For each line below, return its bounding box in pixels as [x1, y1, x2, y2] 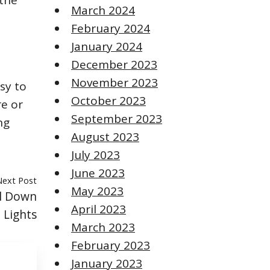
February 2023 [71, 237, 150, 254]
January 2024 [71, 39, 142, 55]
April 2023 [71, 201, 126, 218]
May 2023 [71, 183, 124, 199]
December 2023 [71, 57, 157, 73]
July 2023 [71, 147, 120, 163]
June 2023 [71, 165, 125, 181]
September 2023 [71, 111, 162, 127]
